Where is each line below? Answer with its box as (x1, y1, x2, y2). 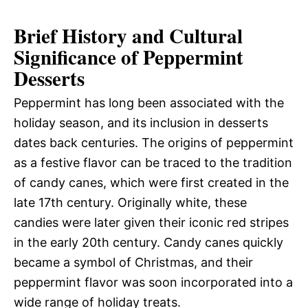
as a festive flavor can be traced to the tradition (14, 155, 292, 170)
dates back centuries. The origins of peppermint (14, 135, 294, 151)
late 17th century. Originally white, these (14, 195, 247, 210)
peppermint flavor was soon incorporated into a (14, 275, 293, 290)
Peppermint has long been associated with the (14, 96, 284, 111)
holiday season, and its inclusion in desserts (14, 115, 268, 131)
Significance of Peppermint (14, 43, 243, 72)
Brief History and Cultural (14, 21, 243, 51)
